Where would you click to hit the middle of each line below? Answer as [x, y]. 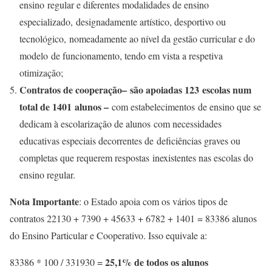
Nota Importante [44, 202]
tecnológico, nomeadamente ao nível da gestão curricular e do [137, 39]
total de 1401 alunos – [66, 107]
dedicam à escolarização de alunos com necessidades [121, 124]
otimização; [41, 73]
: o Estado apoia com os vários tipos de [153, 202]
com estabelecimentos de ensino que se [186, 107]
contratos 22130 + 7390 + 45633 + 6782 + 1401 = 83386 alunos [133, 219]
